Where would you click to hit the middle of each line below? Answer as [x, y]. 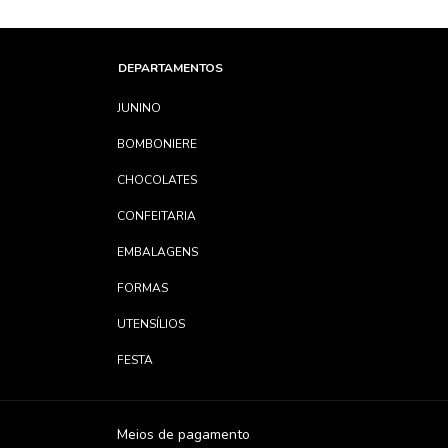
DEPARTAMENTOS [170, 67]
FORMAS [142, 287]
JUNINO [139, 107]
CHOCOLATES [157, 179]
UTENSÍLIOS [151, 323]
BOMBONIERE [157, 143]
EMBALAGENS [157, 251]
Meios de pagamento [183, 434]
